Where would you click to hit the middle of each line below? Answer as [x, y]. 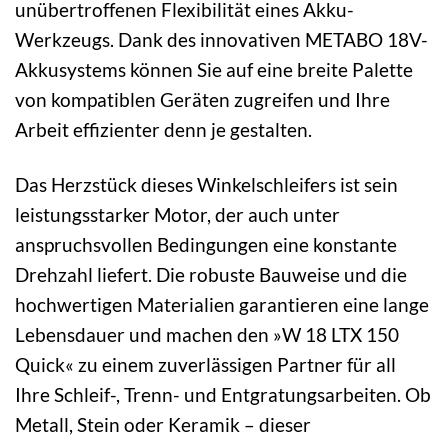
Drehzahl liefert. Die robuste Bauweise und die [211, 274]
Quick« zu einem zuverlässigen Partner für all [205, 364]
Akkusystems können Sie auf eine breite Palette [214, 70]
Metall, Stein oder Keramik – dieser [163, 424]
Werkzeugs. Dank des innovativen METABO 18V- [221, 40]
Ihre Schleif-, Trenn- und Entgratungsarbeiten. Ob [223, 394]
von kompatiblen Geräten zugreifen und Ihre [202, 100]
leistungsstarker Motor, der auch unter [177, 214]
